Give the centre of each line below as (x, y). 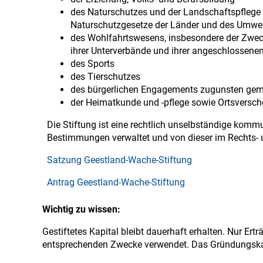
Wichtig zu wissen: (81, 209)
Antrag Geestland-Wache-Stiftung (116, 182)
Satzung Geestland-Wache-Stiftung (119, 160)
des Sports (92, 64)
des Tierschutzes (105, 77)
